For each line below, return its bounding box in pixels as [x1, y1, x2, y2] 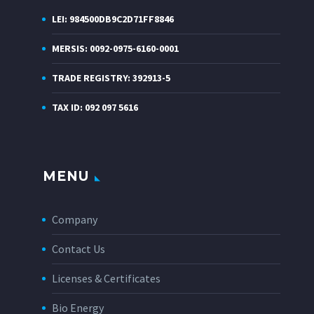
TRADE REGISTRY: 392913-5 [52, 71, 170, 84]
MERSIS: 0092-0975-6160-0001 [52, 41, 179, 55]
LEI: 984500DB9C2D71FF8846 [52, 12, 174, 25]
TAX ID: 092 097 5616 [52, 100, 138, 114]
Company [52, 212, 97, 226]
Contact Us [52, 242, 105, 256]
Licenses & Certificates [52, 271, 161, 285]
